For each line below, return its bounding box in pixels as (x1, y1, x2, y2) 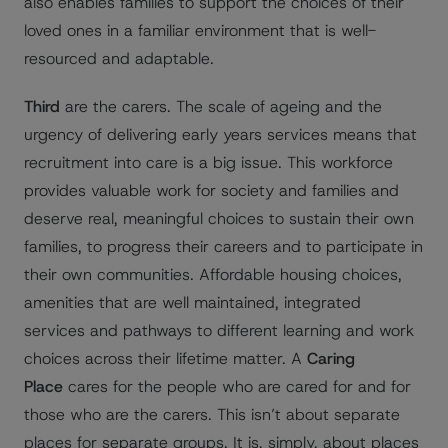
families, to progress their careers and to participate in (24, 236, 423, 257)
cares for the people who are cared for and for (63, 376, 411, 397)
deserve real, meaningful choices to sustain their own (24, 208, 414, 229)
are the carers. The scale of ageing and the (60, 96, 382, 117)
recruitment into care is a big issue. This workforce (24, 152, 393, 173)
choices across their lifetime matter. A (24, 348, 307, 369)
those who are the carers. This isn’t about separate (24, 404, 400, 425)
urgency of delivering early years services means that (24, 124, 417, 145)
